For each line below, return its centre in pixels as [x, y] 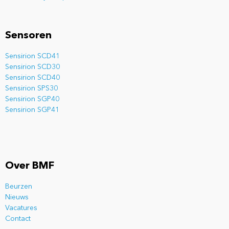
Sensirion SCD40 [32, 77]
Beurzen [19, 187]
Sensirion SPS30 [31, 88]
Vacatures [21, 208]
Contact [18, 219]
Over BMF [30, 166]
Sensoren [28, 36]
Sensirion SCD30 [32, 67]
